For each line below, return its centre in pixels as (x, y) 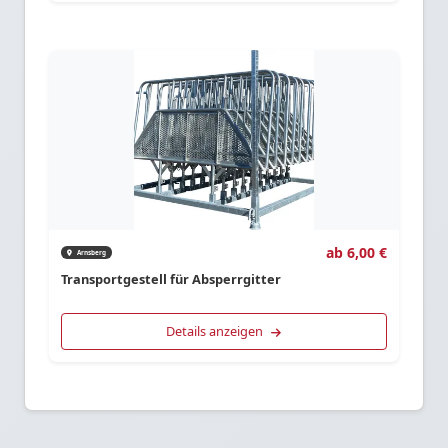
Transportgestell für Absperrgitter (171, 279)
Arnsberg (91, 252)
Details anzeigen (216, 330)
